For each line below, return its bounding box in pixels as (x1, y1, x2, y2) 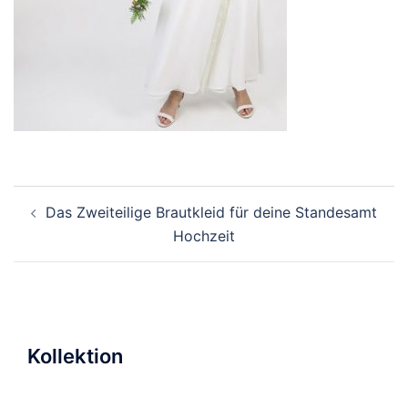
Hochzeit (173, 227, 235, 245)
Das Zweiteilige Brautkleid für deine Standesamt (46, 203, 377, 221)
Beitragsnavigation (13, 184, 213, 210)
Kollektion (27, 344, 123, 368)
